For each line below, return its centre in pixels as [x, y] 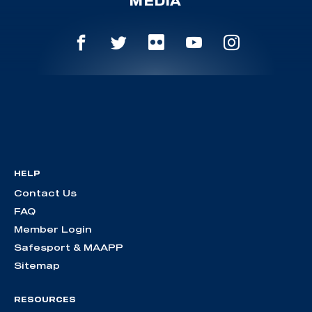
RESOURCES [45, 299]
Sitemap [37, 265]
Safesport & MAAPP [69, 247]
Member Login [53, 229]
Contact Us [45, 193]
